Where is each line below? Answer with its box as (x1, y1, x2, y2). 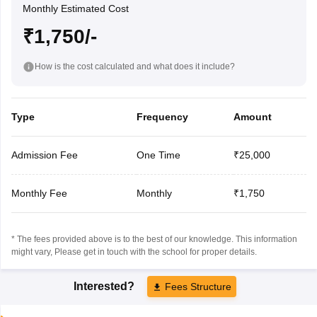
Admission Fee (11, 149, 78, 161)
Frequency (136, 110, 188, 122)
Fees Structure (165, 280, 231, 292)
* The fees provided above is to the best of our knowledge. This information (11, 234, 297, 244)
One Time (136, 149, 180, 161)
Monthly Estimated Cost (22, 3, 129, 14)
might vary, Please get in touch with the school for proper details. (11, 246, 257, 257)
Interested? (74, 279, 137, 292)
